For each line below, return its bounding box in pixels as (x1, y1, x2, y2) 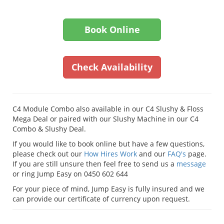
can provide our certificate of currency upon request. (12, 194, 190, 204)
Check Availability (71, 61, 152, 73)
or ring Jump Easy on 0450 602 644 (12, 169, 128, 179)
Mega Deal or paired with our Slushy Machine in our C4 (12, 114, 198, 124)
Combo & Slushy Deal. (12, 124, 86, 134)
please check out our (12, 149, 84, 159)
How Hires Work (84, 149, 137, 159)
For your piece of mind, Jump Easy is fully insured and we (12, 184, 204, 194)
